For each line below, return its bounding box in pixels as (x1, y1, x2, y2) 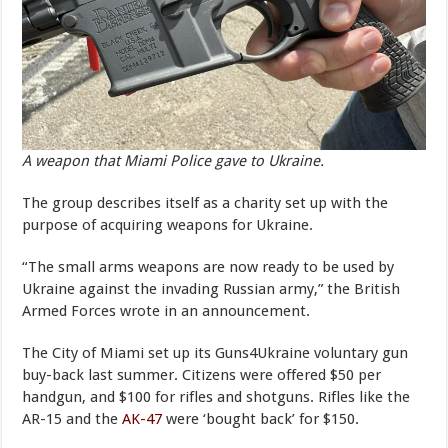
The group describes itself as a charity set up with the (22, 193, 389, 212)
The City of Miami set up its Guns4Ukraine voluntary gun (22, 343, 409, 362)
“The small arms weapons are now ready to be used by (22, 257, 395, 276)
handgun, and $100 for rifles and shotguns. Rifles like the (22, 387, 411, 406)
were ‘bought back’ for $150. (162, 409, 360, 428)
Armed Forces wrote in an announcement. (22, 301, 311, 320)
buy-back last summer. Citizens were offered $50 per (22, 365, 382, 384)
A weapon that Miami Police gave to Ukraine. (22, 151, 325, 170)
